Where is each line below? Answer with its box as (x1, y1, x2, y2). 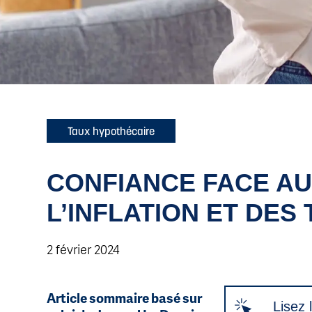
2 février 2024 (47, 240, 120, 258)
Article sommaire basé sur (47, 288, 203, 307)
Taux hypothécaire (68, 123, 155, 138)
